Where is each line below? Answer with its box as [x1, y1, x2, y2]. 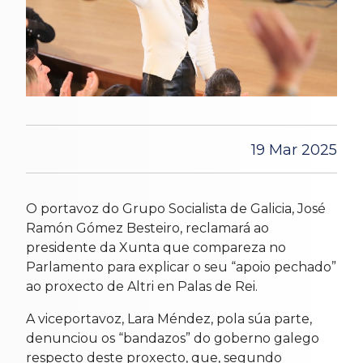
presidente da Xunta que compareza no [26, 240, 286, 256]
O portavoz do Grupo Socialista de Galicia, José [26, 201, 326, 217]
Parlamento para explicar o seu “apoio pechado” [26, 259, 336, 275]
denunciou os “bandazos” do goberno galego [26, 331, 319, 347]
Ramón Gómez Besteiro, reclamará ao [26, 220, 269, 237]
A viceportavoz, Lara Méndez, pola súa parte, [26, 311, 312, 327]
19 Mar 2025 [251, 141, 337, 160]
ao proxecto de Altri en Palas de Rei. [26, 279, 258, 295]
